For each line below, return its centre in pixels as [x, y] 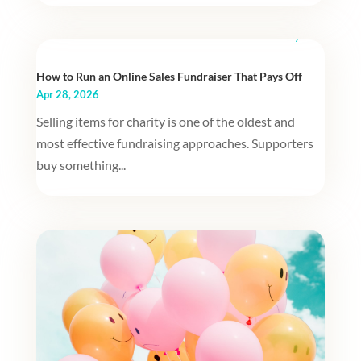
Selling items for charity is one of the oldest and [165, 122]
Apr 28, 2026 [67, 95]
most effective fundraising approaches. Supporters [174, 143]
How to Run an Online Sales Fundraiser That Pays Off [169, 77]
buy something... [81, 165]
